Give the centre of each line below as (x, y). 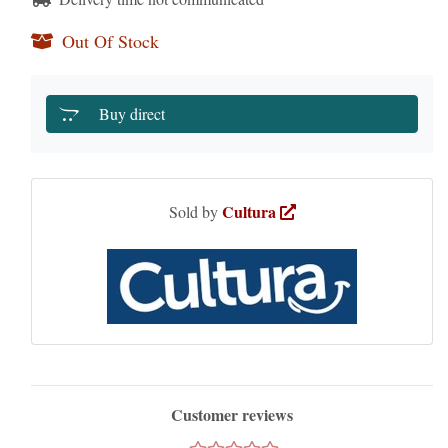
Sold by (195, 211)
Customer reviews (232, 414)
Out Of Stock (110, 41)
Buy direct (132, 113)
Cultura (250, 211)
